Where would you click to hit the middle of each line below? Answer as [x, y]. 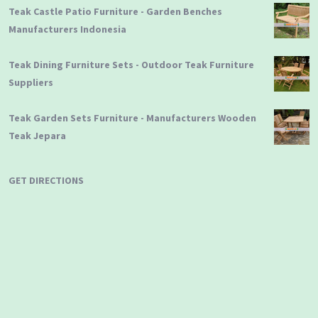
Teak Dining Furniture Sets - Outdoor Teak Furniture [131, 65]
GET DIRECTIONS [46, 181]
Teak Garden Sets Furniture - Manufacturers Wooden [132, 118]
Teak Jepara [37, 136]
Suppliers [31, 83]
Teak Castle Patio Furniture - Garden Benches [115, 12]
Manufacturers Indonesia [67, 29]
